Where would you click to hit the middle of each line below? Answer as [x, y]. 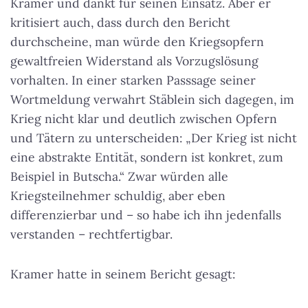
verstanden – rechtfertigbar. [91, 234]
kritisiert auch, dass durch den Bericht [120, 23]
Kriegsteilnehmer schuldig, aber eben [118, 196]
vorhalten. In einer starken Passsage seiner [133, 80]
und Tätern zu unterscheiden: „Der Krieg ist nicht [154, 138]
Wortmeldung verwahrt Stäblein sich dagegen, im [152, 100]
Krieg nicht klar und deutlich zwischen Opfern [144, 119]
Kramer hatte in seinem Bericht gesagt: [123, 274]
